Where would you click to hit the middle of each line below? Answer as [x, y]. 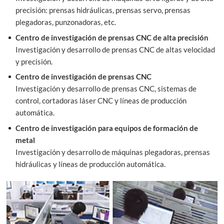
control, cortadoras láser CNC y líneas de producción [101, 101]
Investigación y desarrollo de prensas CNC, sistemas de [106, 89]
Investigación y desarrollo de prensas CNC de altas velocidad [115, 49]
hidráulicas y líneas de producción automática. [91, 164]
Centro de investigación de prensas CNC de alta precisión [112, 37]
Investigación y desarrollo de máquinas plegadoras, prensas [113, 152]
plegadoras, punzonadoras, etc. [66, 22]
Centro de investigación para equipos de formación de [107, 128]
